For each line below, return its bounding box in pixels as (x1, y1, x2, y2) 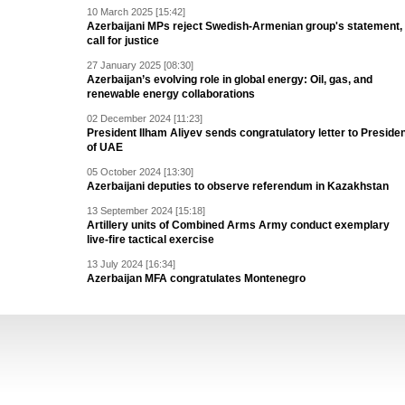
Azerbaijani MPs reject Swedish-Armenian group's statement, (87, 20, 402, 33)
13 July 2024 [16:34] (87, 259, 175, 269)
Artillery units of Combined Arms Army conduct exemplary (87, 219, 390, 231)
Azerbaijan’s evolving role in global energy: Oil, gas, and (87, 73, 372, 86)
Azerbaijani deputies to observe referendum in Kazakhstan (87, 180, 389, 193)
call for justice (87, 34, 159, 47)
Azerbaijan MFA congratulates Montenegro (87, 272, 306, 285)
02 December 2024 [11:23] (87, 113, 202, 124)
